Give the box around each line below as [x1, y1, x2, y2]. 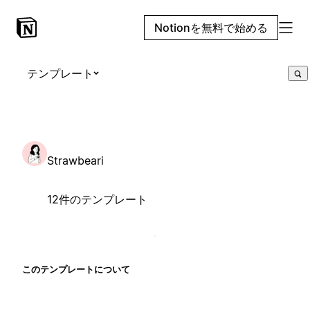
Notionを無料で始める [154, 21, 268, 35]
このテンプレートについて [22, 263, 130, 275]
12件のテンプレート [47, 192, 147, 206]
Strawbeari [47, 153, 104, 167]
